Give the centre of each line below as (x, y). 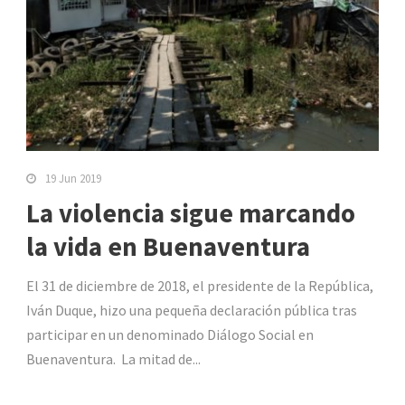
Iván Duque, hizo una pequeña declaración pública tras (192, 310)
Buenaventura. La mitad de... (113, 358)
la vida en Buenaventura (168, 246)
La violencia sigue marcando (191, 212)
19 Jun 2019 (73, 178)
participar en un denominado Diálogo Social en (170, 334)
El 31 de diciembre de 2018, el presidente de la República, (200, 285)
